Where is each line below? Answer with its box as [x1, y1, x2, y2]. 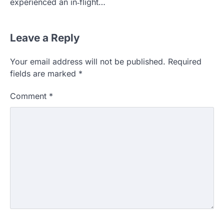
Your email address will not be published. [10, 56, 165, 66]
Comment [10, 90, 49, 101]
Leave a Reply [10, 31, 80, 44]
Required [168, 56, 201, 66]
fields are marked [10, 68, 78, 78]
